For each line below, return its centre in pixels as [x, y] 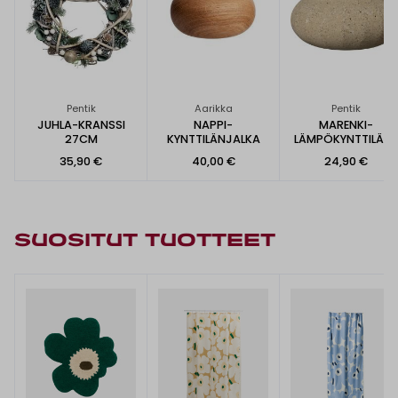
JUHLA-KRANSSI [81, 124]
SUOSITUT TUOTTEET [145, 242]
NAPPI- [213, 124]
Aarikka [213, 108]
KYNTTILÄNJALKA [213, 139]
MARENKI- [346, 124]
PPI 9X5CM [346, 153]
